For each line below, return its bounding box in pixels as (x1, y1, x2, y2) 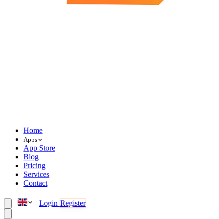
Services (23, 170, 49, 178)
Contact (23, 179, 47, 187)
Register (60, 199, 86, 207)
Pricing (23, 161, 45, 170)
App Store (23, 144, 55, 152)
